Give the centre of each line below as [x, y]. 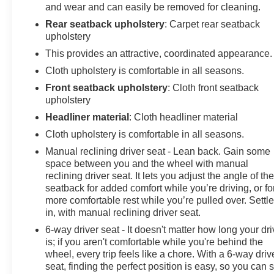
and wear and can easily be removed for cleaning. [153, 7]
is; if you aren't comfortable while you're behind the [154, 242]
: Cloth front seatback [213, 87]
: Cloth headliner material [184, 117]
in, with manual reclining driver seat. [123, 212]
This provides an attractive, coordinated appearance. [159, 53]
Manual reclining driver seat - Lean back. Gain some [158, 151]
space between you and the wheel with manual [147, 163]
